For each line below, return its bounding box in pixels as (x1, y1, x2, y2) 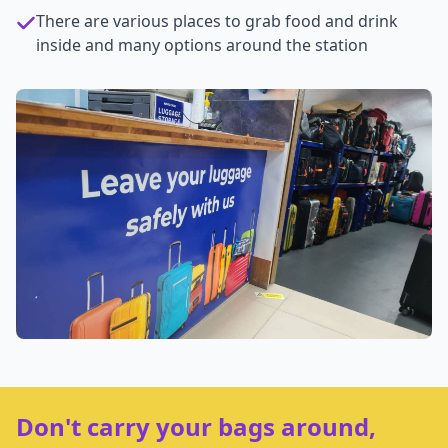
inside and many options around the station (36, 34, 368, 56)
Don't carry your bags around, (16, 410, 376, 443)
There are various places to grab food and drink (36, 10, 398, 32)
